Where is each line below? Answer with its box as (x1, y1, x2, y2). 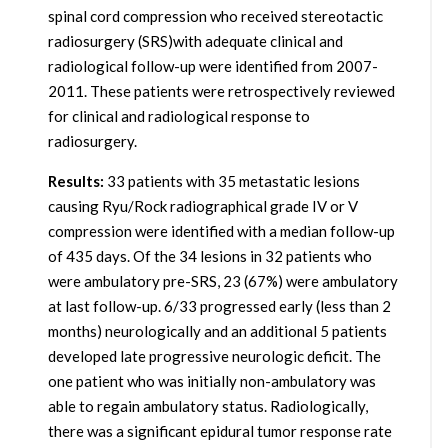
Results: (47, 172, 104, 191)
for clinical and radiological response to (47, 107, 310, 126)
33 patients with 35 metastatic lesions (103, 172, 360, 191)
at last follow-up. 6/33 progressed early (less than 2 (47, 297, 391, 316)
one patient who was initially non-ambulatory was (47, 372, 376, 391)
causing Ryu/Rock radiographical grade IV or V (47, 197, 358, 216)
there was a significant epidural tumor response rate (47, 422, 392, 441)
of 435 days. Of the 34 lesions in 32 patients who (47, 247, 372, 266)
